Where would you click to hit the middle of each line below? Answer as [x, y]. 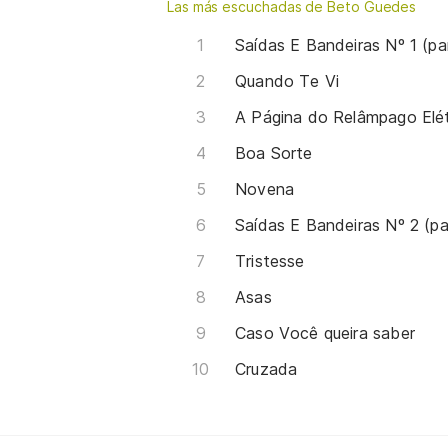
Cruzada [266, 368]
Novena [265, 188]
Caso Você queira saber [325, 332]
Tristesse [270, 260]
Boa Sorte [274, 152]
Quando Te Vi [287, 80]
